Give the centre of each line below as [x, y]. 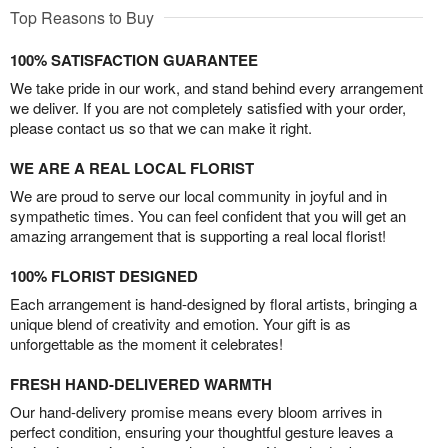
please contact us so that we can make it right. [161, 128]
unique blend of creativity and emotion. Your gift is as [180, 324]
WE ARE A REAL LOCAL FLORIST [132, 168]
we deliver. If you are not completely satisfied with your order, [208, 108]
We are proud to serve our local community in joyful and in [198, 196]
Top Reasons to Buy [82, 18]
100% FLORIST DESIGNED [104, 276]
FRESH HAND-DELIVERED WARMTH [141, 384]
